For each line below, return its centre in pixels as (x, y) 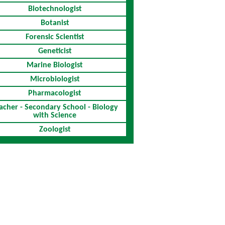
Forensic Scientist (55, 37)
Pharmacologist (55, 93)
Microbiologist (55, 79)
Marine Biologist (55, 65)
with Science (55, 116)
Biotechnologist (55, 9)
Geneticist (55, 51)
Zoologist (55, 130)
